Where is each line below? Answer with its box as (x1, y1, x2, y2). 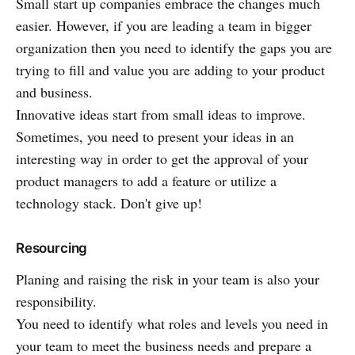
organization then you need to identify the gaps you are (16, 37, 332, 57)
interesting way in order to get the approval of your (16, 148, 308, 168)
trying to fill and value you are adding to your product (16, 59, 325, 79)
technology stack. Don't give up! (16, 193, 202, 212)
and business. (16, 82, 93, 101)
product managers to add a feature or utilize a (16, 170, 277, 190)
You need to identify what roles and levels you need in (16, 313, 328, 333)
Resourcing (16, 239, 88, 256)
